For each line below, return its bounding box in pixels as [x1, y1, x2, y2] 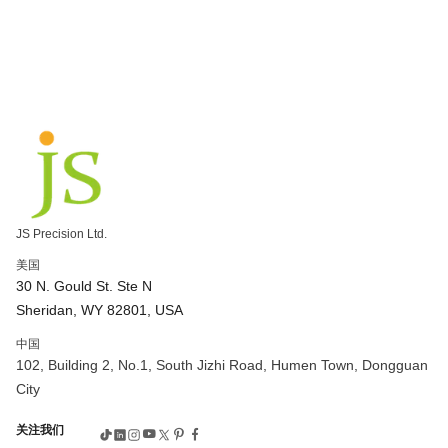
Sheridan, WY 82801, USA [16, 302, 183, 319]
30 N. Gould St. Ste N [16, 278, 152, 295]
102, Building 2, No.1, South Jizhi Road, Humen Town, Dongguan [16, 357, 428, 374]
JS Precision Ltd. [16, 227, 107, 242]
